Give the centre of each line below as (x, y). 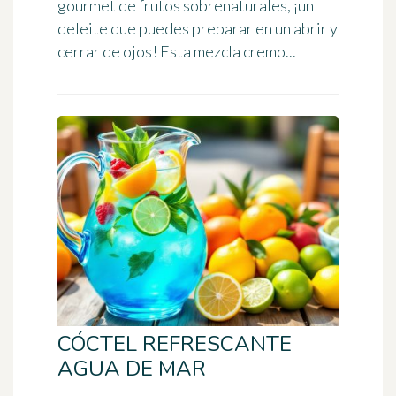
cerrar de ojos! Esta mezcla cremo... (177, 51)
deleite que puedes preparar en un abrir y (198, 28)
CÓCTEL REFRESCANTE (175, 344)
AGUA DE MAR (132, 369)
